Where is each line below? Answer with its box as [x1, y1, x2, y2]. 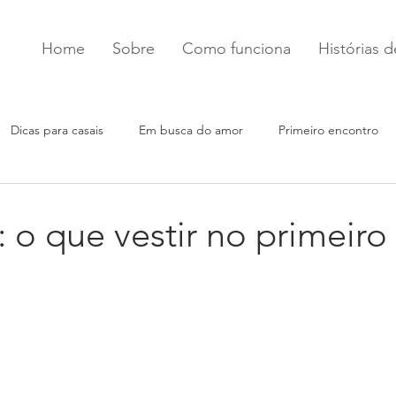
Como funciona [181, 39, 291, 58]
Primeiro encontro [278, 121, 378, 138]
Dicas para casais [11, 121, 103, 138]
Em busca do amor [139, 121, 243, 138]
